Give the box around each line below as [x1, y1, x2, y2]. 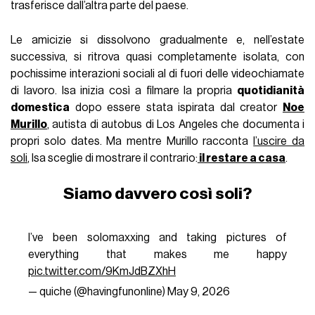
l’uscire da [253, 135, 304, 147]
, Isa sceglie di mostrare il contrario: [27, 152, 198, 164]
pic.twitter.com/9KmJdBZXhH [27, 265, 176, 277]
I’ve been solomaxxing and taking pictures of [27, 231, 288, 243]
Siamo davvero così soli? [63, 185, 252, 202]
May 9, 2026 [167, 285, 230, 297]
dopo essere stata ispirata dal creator [70, 101, 283, 113]
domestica [11, 101, 70, 113]
